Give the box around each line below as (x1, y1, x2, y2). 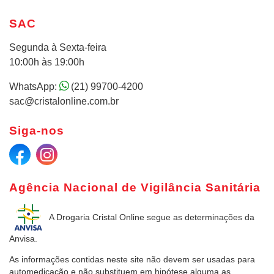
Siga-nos (9, 124, 64, 138)
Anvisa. (9, 234, 37, 244)
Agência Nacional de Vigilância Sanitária (9, 180, 261, 194)
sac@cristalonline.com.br (9, 95, 119, 106)
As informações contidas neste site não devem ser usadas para (9, 254, 255, 264)
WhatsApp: (9, 81, 59, 92)
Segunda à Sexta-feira (9, 42, 106, 53)
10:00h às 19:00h (9, 56, 84, 67)
